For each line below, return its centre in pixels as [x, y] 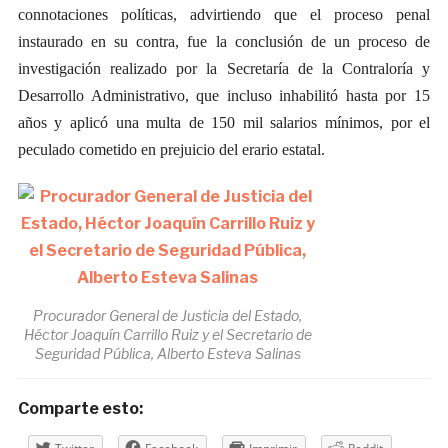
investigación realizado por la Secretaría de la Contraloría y [224, 69]
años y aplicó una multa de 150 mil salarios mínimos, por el [224, 123]
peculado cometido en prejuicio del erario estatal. [171, 150]
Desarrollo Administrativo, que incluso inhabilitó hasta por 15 [224, 96]
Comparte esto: [80, 409]
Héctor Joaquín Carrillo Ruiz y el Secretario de [167, 335]
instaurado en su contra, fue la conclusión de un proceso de [224, 42]
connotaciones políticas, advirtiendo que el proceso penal [224, 15]
